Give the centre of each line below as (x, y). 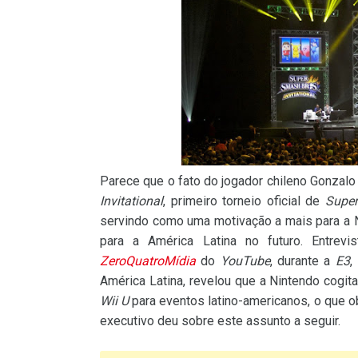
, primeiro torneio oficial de (244, 201)
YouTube (245, 261)
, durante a (302, 261)
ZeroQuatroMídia (148, 261)
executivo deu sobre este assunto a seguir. (220, 321)
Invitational (131, 201)
